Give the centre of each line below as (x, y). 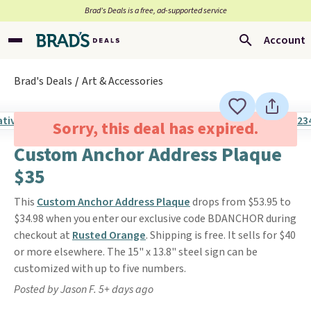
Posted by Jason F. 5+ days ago (84, 289)
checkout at (43, 235)
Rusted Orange (109, 235)
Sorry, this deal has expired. (155, 129)
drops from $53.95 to (241, 202)
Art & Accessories (123, 81)
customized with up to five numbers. (100, 269)
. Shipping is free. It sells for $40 (221, 235)
